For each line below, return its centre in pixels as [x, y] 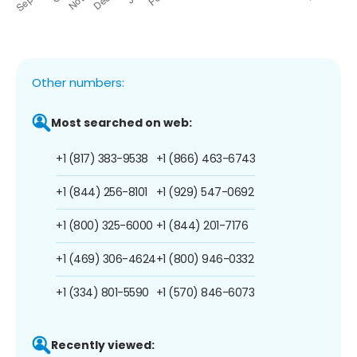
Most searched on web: [122, 122]
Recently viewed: [103, 345]
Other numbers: [78, 82]
